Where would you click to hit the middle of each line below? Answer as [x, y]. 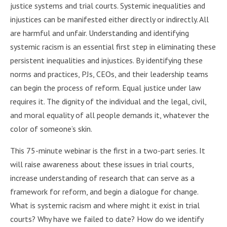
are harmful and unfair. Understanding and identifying [100, 33]
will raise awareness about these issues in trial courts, [102, 164]
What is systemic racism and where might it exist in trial [105, 205]
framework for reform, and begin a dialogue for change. [104, 192]
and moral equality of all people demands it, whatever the [110, 115]
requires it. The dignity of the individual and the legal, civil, [108, 101]
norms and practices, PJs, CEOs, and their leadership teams [109, 74]
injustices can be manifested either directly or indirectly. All [109, 19]
